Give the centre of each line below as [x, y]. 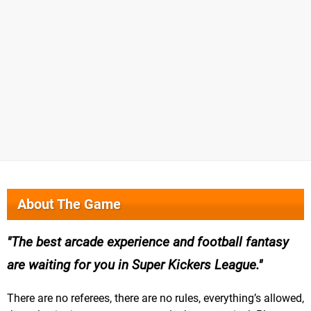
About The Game [69, 204]
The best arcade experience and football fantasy [150, 242]
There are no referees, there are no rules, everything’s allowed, [155, 298]
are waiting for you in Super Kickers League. [133, 264]
